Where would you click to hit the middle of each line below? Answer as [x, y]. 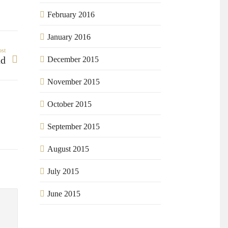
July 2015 [63, 172]
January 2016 [69, 37]
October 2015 [70, 104]
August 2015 [68, 149]
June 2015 [64, 194]
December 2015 [73, 60]
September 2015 [74, 127]
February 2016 [71, 15]
